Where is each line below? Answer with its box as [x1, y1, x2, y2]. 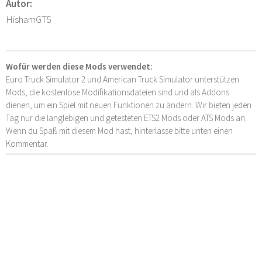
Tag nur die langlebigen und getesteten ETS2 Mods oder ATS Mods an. [6, 112, 247, 124]
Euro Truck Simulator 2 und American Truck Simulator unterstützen [6, 74, 239, 85]
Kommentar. [6, 138, 49, 150]
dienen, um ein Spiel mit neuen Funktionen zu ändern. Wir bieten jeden [6, 99, 251, 111]
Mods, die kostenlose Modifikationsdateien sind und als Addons [6, 87, 229, 98]
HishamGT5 [6, 13, 51, 26]
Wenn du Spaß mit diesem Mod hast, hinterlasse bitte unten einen [6, 125, 233, 137]
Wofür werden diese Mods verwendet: [6, 61, 153, 73]
